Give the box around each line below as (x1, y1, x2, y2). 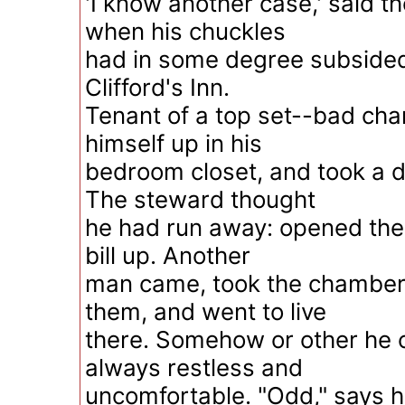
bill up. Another (85, 241, 250, 269)
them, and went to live (85, 297, 326, 325)
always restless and (85, 353, 303, 381)
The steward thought (85, 185, 316, 213)
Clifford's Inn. (85, 73, 230, 101)
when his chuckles (85, 17, 286, 45)
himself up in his (85, 129, 262, 157)
